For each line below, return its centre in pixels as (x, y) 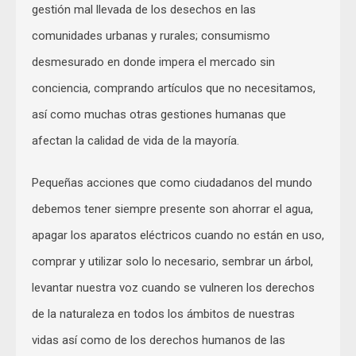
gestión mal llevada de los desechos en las (144, 9)
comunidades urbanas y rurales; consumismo (151, 35)
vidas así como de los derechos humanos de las (159, 340)
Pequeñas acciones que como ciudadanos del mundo (172, 182)
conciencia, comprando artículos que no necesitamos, (174, 88)
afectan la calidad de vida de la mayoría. (137, 140)
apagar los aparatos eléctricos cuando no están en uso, (178, 235)
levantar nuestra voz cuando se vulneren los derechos (173, 287)
